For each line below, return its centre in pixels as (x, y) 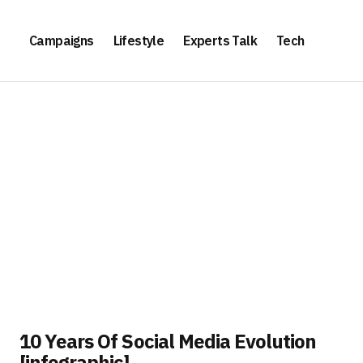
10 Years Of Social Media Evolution (168, 341)
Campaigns (62, 40)
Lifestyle (139, 40)
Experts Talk (220, 40)
